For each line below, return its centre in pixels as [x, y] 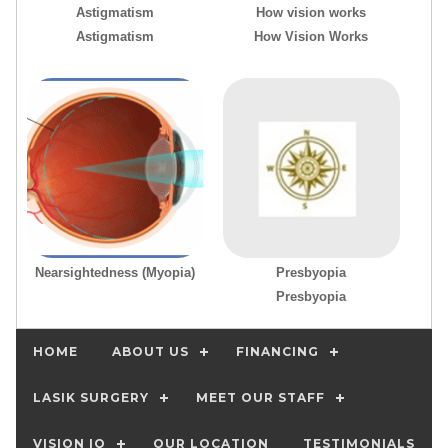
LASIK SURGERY [91, 398]
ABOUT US [150, 352]
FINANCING [277, 352]
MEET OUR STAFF [260, 398]
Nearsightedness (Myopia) [115, 273]
